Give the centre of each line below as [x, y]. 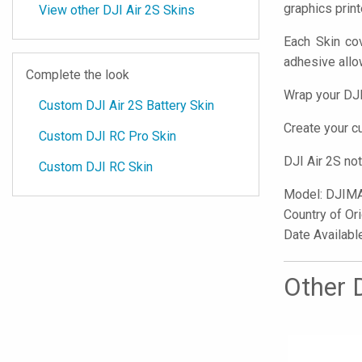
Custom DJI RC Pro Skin [107, 136]
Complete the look [78, 75]
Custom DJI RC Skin [96, 167]
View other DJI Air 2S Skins [117, 10]
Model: [305, 194]
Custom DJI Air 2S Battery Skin [126, 105]
